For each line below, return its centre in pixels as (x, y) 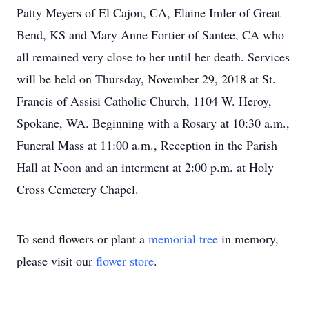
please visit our (56, 261)
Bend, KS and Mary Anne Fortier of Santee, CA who (150, 34)
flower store (125, 261)
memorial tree (183, 239)
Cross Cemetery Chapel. (78, 189)
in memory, (248, 239)
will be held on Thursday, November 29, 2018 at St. (146, 79)
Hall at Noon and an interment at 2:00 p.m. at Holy (145, 167)
